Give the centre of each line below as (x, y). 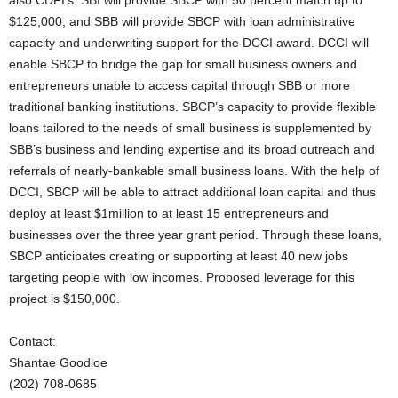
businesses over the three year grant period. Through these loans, (195, 235)
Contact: (32, 341)
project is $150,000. (64, 298)
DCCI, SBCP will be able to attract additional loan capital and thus (192, 192)
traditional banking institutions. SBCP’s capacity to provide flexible (192, 107)
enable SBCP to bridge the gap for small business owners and (183, 64)
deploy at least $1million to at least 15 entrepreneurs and (169, 213)
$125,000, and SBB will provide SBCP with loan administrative (182, 21)
